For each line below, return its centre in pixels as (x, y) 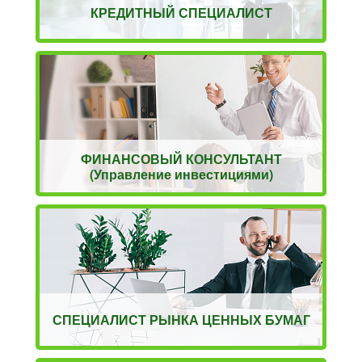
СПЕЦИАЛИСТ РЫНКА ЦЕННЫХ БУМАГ (181, 320)
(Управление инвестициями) (181, 174)
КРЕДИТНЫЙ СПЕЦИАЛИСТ (181, 13)
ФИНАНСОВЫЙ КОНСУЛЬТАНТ (181, 158)
